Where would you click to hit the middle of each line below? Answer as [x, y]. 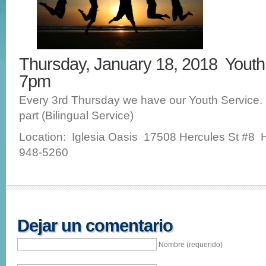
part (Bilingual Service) [76, 115]
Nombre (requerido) [191, 244]
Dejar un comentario [95, 225]
